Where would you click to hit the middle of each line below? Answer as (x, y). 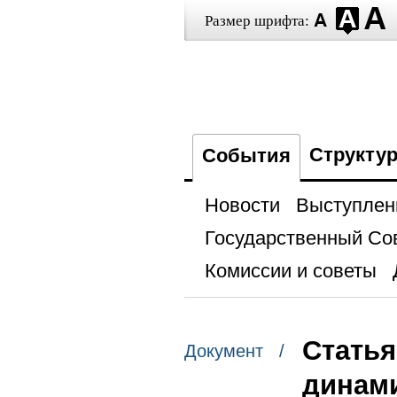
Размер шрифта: (257, 21)
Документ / (234, 351)
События (246, 156)
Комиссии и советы (290, 271)
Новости (242, 205)
